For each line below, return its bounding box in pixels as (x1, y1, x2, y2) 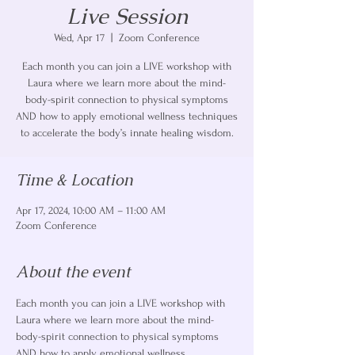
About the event (16, 261, 131, 282)
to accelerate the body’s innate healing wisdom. (20, 127, 234, 139)
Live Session (66, 2, 188, 30)
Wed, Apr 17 (54, 32, 105, 44)
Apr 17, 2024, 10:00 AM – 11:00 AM (16, 204, 166, 216)
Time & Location (16, 170, 133, 190)
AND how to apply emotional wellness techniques (16, 110, 238, 122)
